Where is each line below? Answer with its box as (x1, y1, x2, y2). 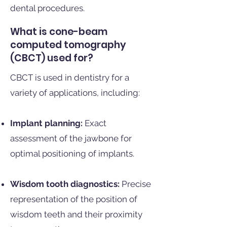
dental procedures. (10, 3, 85, 13)
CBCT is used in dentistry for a (10, 72, 129, 83)
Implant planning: (10, 118, 83, 128)
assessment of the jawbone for (10, 133, 132, 143)
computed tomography (10, 38, 126, 52)
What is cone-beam (10, 25, 107, 39)
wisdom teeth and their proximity (10, 209, 142, 219)
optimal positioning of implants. (10, 148, 134, 159)
